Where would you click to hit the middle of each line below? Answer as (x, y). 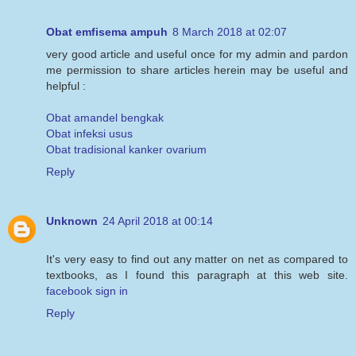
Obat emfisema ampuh (107, 31)
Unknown (72, 221)
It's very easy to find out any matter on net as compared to (197, 259)
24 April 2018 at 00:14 (158, 221)
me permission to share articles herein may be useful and (197, 70)
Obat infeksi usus (89, 133)
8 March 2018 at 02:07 (230, 31)
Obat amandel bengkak (105, 117)
